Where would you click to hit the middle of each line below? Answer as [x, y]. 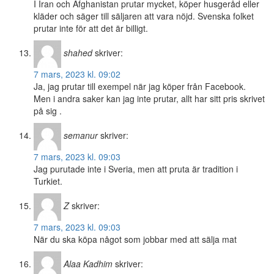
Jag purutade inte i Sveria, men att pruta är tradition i [136, 169]
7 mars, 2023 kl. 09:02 [77, 74]
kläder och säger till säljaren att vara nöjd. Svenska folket [144, 16]
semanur [81, 135]
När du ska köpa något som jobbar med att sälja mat [135, 239]
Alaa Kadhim [88, 264]
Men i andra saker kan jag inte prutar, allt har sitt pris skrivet [149, 99]
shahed [78, 53]
